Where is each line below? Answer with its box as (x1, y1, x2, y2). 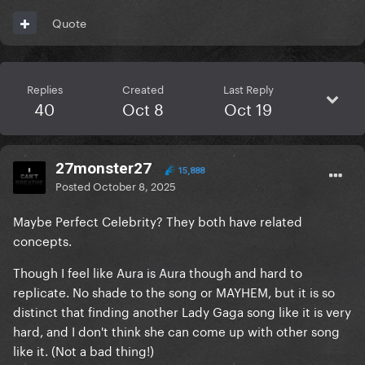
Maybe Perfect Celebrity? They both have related (13, 210, 302, 231)
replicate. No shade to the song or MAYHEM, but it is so (13, 281, 335, 301)
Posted (55, 177, 93, 194)
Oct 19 (224, 95, 272, 121)
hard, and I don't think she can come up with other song (13, 320, 340, 341)
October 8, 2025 (93, 177, 176, 194)
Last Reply (222, 80, 274, 97)
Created (121, 80, 164, 97)
